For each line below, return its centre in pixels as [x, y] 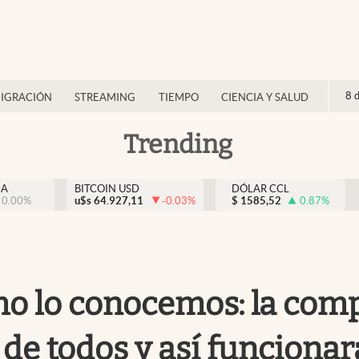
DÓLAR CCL [260, 189]
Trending [178, 144]
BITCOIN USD [107, 189]
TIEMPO [178, 97]
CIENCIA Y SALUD [265, 97]
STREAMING [105, 97]
